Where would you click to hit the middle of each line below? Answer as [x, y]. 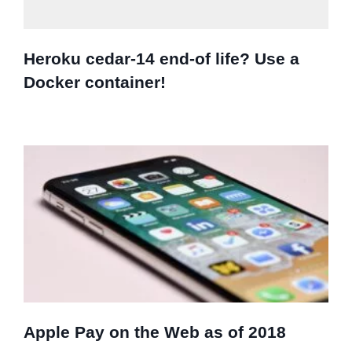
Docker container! [95, 82]
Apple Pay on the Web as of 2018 [155, 332]
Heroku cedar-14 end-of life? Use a [161, 58]
